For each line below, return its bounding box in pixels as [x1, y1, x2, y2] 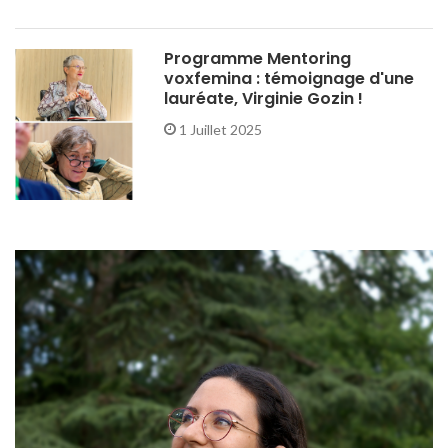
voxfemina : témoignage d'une [164, 67, 415, 91]
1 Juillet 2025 [176, 121, 263, 139]
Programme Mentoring [164, 47, 352, 71]
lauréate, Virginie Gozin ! [164, 87, 364, 111]
